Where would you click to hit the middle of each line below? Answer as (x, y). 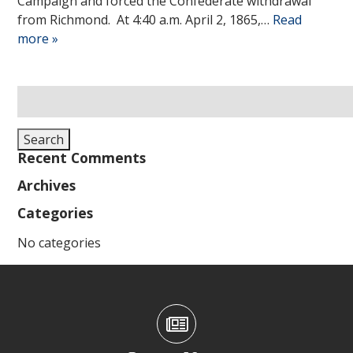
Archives (47, 185)
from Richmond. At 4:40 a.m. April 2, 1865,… (145, 20)
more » (38, 39)
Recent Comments (82, 158)
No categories (59, 243)
